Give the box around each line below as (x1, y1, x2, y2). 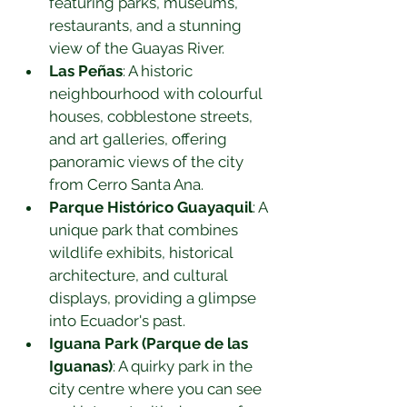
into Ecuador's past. (49, 312, 185, 330)
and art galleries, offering (49, 130, 231, 148)
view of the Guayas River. (49, 39, 224, 57)
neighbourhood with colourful (49, 84, 265, 103)
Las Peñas (49, 62, 123, 80)
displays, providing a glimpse (49, 289, 260, 307)
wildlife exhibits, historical (49, 243, 236, 262)
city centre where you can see (49, 380, 265, 398)
